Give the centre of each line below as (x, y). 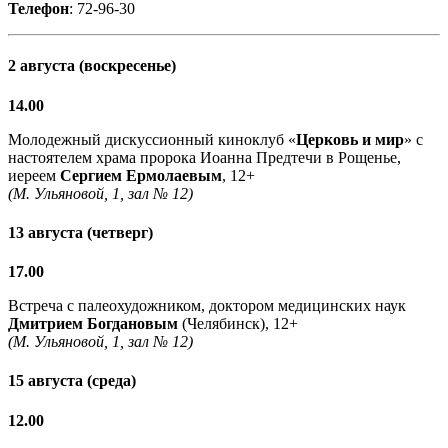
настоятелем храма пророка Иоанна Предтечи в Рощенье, (204, 157)
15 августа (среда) (72, 381)
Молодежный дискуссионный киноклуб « (152, 139)
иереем (34, 175)
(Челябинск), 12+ (238, 324)
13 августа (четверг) (80, 232)
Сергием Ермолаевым (141, 175)
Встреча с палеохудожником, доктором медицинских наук (207, 306)
